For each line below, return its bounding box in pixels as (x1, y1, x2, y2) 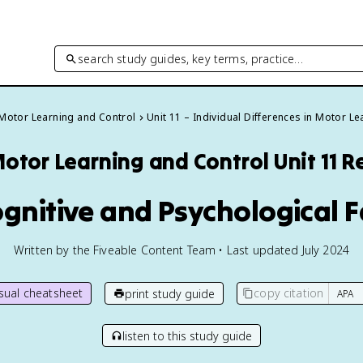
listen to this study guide (122, 327, 252, 344)
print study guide (125, 285, 216, 301)
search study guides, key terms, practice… (78, 50, 304, 66)
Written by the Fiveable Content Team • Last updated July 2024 (13, 242, 350, 258)
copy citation (254, 285, 324, 301)
